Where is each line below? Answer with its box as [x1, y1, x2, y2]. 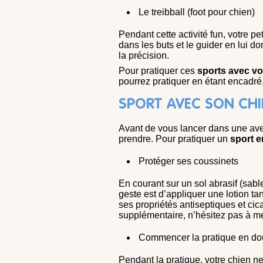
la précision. [119, 50, 169, 60]
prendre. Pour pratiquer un [119, 134, 228, 144]
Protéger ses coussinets [139, 156, 238, 166]
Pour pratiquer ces [119, 66, 197, 76]
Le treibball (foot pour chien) [139, 7, 255, 17]
